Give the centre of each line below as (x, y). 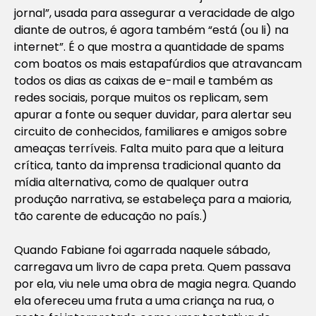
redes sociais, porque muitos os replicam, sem (141, 97)
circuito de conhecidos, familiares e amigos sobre (151, 131)
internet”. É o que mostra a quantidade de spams (149, 47)
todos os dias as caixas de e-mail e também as (144, 80)
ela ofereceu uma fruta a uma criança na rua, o (144, 300)
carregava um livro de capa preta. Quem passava (152, 267)
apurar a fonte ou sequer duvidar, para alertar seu (153, 114)
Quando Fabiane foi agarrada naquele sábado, (142, 250)
